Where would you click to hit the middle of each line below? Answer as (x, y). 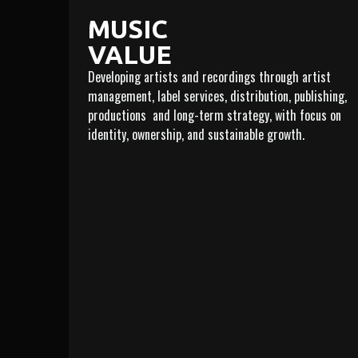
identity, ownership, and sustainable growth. (196, 134)
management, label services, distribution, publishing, (217, 95)
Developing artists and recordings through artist (209, 76)
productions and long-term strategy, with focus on (215, 115)
